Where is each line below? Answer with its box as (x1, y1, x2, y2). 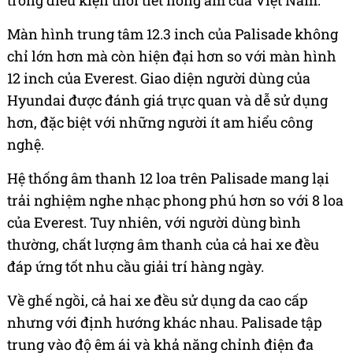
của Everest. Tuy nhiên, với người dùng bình (7, 212, 301, 232)
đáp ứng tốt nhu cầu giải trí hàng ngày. (7, 256, 264, 276)
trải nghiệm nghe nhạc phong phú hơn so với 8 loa (7, 190, 344, 210)
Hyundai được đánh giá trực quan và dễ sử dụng (7, 90, 328, 110)
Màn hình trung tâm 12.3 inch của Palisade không (7, 24, 338, 43)
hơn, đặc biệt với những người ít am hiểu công (7, 112, 313, 132)
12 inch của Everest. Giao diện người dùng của (7, 68, 310, 87)
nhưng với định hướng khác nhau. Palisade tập (7, 312, 322, 332)
